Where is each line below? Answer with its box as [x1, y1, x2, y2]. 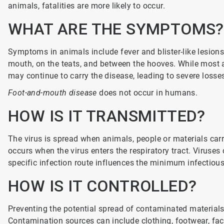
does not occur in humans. [96, 88, 198, 97]
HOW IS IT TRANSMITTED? [7, 106, 205, 125]
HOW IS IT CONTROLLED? [7, 176, 197, 195]
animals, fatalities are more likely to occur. [7, 1, 165, 10]
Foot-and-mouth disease [7, 88, 97, 97]
